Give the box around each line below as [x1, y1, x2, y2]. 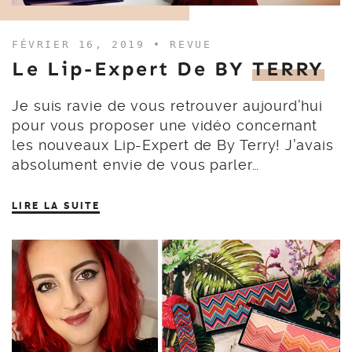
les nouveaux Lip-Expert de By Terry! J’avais [12, 137, 334, 153]
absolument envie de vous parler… [12, 156, 259, 173]
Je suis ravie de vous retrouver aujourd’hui [12, 97, 323, 114]
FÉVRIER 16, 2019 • [12, 38, 170, 50]
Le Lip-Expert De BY [12, 57, 252, 81]
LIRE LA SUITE [12, 200, 101, 211]
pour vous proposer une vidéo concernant [12, 117, 318, 134]
